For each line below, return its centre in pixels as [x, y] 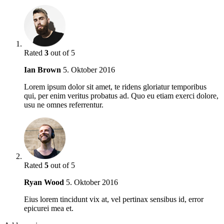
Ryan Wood [44, 182]
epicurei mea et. [49, 208]
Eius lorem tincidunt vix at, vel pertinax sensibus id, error [114, 199]
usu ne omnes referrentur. [64, 105]
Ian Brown [42, 70]
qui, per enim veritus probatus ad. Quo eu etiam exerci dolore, [121, 96]
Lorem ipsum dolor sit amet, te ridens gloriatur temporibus [115, 87]
